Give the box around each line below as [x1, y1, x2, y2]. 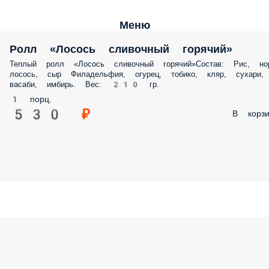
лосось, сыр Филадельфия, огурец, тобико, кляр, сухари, [10, 70, 264, 79]
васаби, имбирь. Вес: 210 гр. [10, 80, 159, 89]
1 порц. [10, 94, 52, 104]
